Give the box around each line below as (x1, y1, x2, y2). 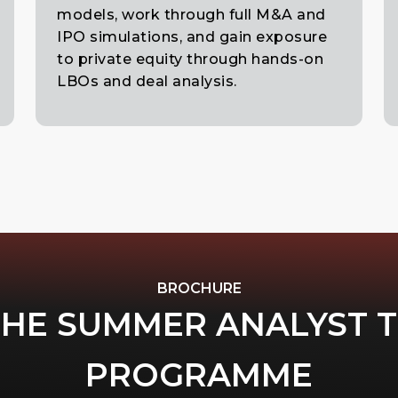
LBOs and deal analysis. (57, 72, 237, 90)
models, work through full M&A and (57, 5, 326, 23)
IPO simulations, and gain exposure (57, 28, 328, 45)
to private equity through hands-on (57, 50, 324, 68)
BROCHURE (156, 280, 242, 298)
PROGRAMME (85, 355, 313, 395)
